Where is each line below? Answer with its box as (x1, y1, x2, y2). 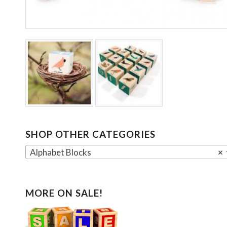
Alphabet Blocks (30, 147, 91, 158)
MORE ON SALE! (25, 187, 103, 199)
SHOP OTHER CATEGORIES (25, 128, 156, 140)
